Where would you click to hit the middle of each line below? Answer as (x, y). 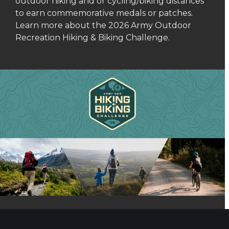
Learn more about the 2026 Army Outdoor (103, 25)
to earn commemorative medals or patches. (104, 13)
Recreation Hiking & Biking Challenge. (93, 38)
